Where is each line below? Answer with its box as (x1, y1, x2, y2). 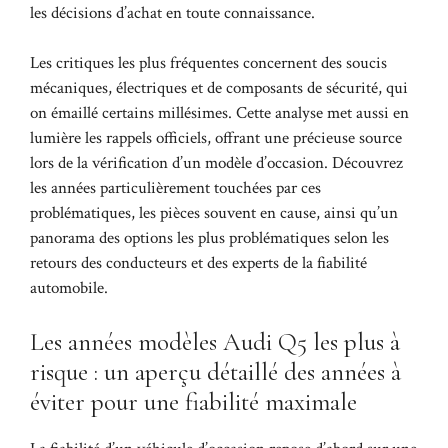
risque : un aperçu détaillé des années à (30, 356, 401, 387)
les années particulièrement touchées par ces (30, 177, 321, 200)
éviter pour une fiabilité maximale (30, 386, 357, 417)
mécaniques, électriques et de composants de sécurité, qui (30, 77, 408, 100)
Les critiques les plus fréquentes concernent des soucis (30, 52, 387, 75)
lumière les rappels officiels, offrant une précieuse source (30, 127, 402, 150)
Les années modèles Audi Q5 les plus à (30, 326, 400, 357)
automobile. (30, 277, 108, 300)
